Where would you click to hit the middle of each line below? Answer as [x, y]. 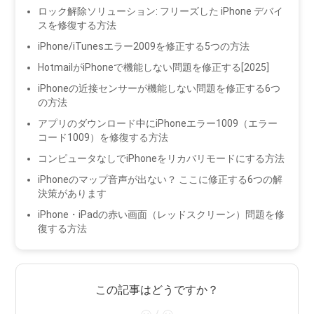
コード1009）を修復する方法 [103, 138]
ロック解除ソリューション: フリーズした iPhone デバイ [161, 12]
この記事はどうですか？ [157, 290]
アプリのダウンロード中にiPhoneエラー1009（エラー [158, 124]
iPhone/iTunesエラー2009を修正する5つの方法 [144, 47]
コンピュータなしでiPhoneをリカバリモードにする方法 [162, 159]
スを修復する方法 [77, 26]
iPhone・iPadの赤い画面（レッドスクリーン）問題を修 [162, 215]
